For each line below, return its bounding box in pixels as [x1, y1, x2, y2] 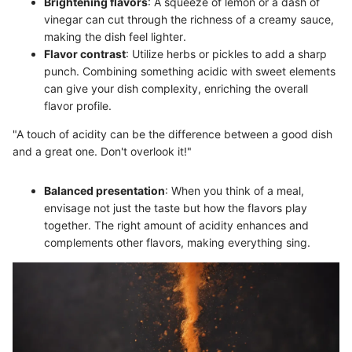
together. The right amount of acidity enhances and [44, 218, 309, 233]
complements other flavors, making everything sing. [44, 236, 310, 250]
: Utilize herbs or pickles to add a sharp [126, 47, 327, 61]
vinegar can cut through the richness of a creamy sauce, [44, 13, 334, 27]
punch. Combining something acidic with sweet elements [44, 64, 335, 79]
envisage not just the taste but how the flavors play [44, 201, 307, 215]
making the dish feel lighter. [44, 30, 186, 44]
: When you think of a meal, [165, 184, 304, 198]
